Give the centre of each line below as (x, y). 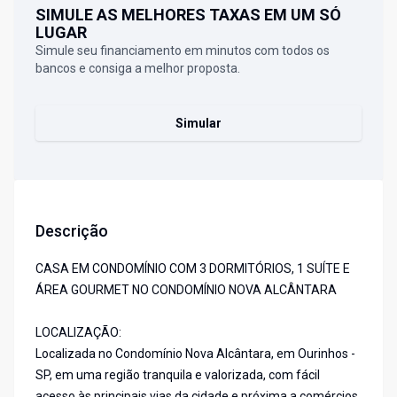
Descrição (72, 231)
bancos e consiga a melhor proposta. (138, 69)
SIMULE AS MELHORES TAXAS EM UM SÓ (188, 15)
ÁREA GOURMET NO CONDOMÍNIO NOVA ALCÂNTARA (186, 290)
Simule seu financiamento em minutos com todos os (183, 51)
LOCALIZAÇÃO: (78, 333)
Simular (198, 124)
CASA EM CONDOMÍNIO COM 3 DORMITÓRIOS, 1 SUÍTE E (193, 269)
